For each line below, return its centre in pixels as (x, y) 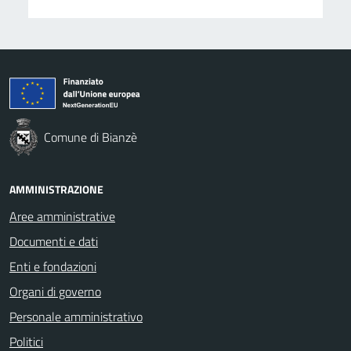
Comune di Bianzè (90, 137)
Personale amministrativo (76, 316)
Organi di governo (55, 291)
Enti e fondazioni (53, 266)
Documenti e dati (54, 241)
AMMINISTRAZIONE (56, 189)
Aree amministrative (62, 216)
